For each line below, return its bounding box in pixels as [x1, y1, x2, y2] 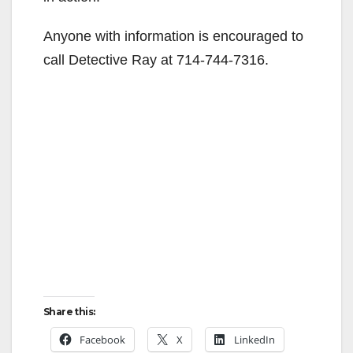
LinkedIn [234, 332, 275, 347]
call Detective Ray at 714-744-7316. [43, 51, 269, 68]
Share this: [43, 305, 95, 318]
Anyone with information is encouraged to [43, 28, 303, 44]
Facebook [80, 332, 125, 347]
